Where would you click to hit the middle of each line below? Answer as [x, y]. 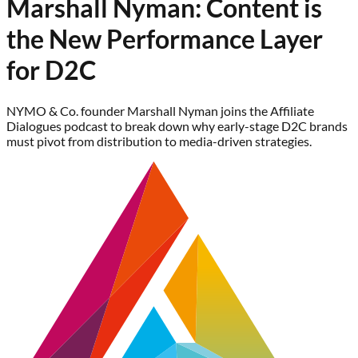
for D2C [51, 70]
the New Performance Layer [165, 39]
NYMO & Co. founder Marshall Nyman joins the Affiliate [160, 110]
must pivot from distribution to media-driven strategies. [159, 141]
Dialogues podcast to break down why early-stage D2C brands [177, 125]
